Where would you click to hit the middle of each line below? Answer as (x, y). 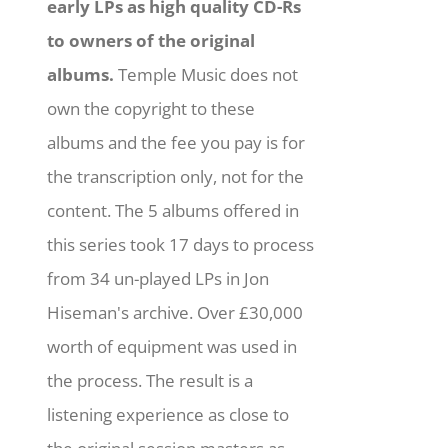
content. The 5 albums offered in (173, 210)
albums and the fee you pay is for (176, 142)
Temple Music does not (206, 74)
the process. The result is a (150, 380)
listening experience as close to (168, 414)
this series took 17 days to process (181, 244)
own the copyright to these (151, 108)
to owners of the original (151, 40)
